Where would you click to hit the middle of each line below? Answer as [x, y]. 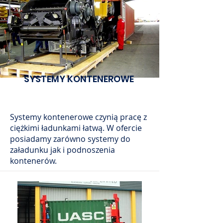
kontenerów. [33, 161]
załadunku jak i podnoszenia [62, 150]
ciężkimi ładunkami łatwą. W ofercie [76, 128]
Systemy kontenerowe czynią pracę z [78, 117]
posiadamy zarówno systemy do [70, 139]
